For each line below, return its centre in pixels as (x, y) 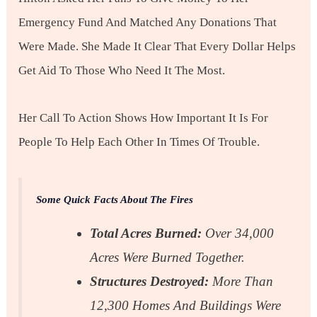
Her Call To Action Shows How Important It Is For (144, 117)
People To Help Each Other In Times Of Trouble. (139, 142)
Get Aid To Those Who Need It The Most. (122, 70)
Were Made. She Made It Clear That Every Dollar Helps (157, 46)
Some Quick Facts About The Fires (115, 200)
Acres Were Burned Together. (168, 258)
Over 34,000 (238, 234)
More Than (241, 282)
